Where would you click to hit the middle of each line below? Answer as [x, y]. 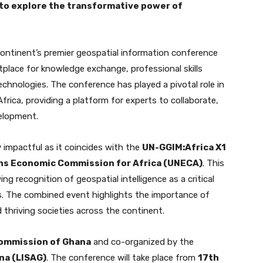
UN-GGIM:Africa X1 [184, 147]
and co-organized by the [142, 242]
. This [213, 163]
